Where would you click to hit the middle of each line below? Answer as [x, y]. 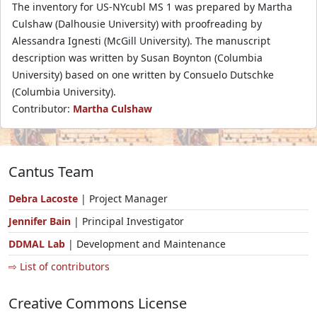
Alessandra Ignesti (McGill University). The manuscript [141, 40]
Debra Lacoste [43, 198]
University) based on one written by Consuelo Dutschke [143, 74]
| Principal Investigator [129, 221]
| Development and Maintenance [145, 243]
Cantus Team [51, 171]
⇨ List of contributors [59, 266]
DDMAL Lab [37, 243]
